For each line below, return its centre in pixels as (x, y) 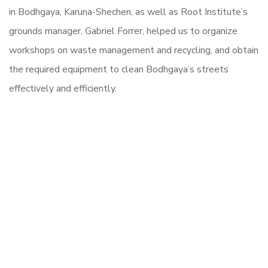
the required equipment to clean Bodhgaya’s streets (119, 69)
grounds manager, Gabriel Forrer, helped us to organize (123, 31)
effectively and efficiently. (63, 89)
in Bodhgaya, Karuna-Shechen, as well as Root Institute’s (128, 12)
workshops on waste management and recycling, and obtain (134, 50)
